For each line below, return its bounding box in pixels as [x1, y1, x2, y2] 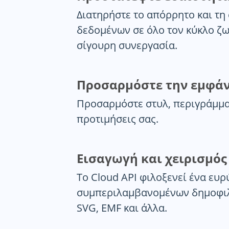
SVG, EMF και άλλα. [77, 201, 167, 215]
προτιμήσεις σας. [77, 112, 158, 126]
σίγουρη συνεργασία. [77, 38, 177, 52]
